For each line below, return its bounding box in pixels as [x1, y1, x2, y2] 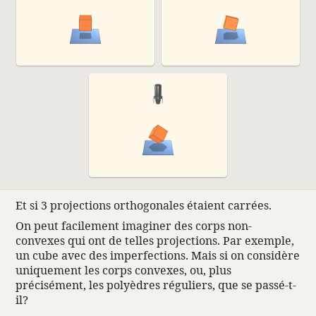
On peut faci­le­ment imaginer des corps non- [15, 217, 252, 233]
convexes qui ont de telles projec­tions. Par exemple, [15, 232, 294, 248]
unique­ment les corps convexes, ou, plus [15, 262, 231, 278]
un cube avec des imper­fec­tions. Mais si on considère [15, 247, 300, 263]
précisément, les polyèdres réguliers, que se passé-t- [15, 276, 296, 293]
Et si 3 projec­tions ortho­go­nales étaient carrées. [15, 197, 272, 213]
